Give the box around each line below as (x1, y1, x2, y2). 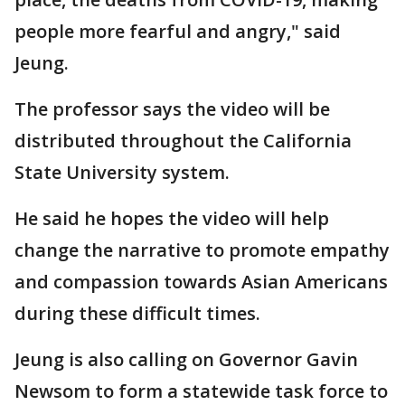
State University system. (14, 160, 230, 184)
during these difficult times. (14, 301, 260, 325)
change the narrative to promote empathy (14, 238, 390, 262)
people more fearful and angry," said (14, 19, 341, 43)
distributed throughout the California (14, 128, 352, 153)
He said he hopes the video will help (14, 206, 329, 231)
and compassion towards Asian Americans (14, 269, 388, 294)
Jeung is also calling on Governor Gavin (14, 347, 358, 372)
